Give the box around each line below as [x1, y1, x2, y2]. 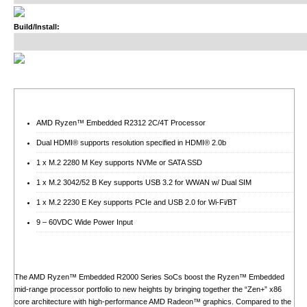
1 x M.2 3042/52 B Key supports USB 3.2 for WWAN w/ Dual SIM [36, 178, 251, 187]
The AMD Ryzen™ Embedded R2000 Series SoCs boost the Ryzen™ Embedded [14, 273, 284, 282]
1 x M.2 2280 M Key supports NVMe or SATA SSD [36, 158, 202, 167]
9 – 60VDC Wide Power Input [36, 218, 133, 227]
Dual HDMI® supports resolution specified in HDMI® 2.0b [36, 138, 226, 147]
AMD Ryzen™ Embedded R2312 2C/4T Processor [36, 119, 206, 127]
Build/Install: [13, 23, 60, 32]
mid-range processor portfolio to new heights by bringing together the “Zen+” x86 [14, 285, 282, 294]
